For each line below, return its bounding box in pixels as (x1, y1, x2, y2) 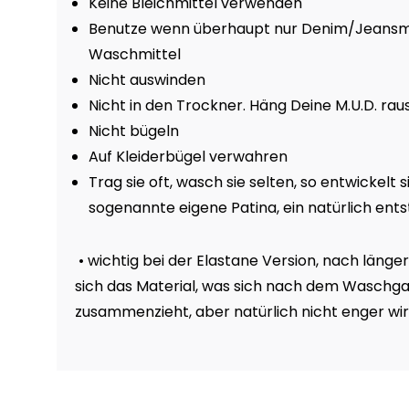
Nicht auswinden (89, 69, 205, 90)
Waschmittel (89, 44, 181, 65)
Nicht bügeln (89, 121, 179, 142)
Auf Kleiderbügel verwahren (89, 146, 288, 167)
